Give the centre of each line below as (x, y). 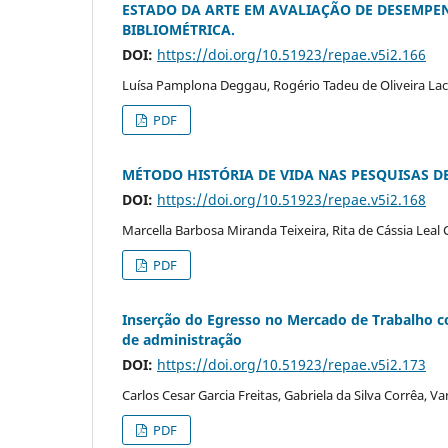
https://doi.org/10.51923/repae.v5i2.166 (291, 54)
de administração (182, 339)
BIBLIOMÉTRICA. (178, 29)
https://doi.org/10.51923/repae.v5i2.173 (291, 364)
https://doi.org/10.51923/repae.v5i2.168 (291, 199)
